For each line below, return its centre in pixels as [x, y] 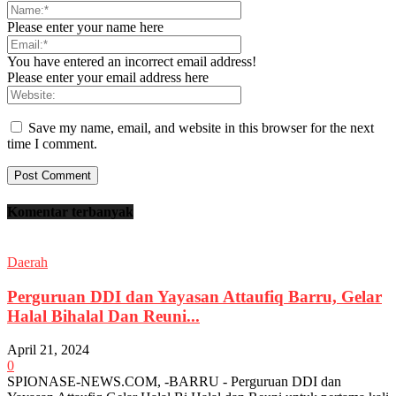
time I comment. [52, 144]
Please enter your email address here [108, 78]
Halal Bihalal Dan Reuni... [103, 316]
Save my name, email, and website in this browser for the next [201, 128]
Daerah [27, 262]
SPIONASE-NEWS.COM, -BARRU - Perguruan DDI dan [174, 382]
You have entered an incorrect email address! [132, 62]
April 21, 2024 [48, 350]
